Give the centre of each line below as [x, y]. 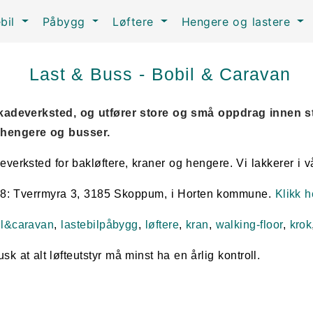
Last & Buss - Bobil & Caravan [160, 74]
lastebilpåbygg [100, 225]
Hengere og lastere [238, 21]
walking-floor [249, 225]
